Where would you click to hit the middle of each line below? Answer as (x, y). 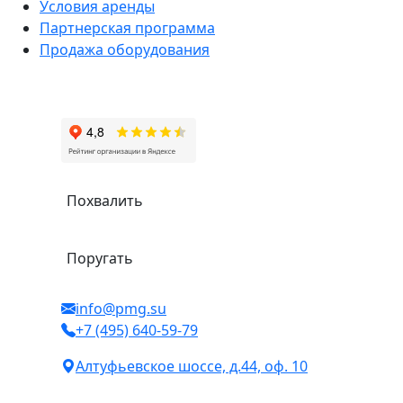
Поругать (100, 258)
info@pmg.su (121, 309)
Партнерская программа (127, 28)
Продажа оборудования (125, 49)
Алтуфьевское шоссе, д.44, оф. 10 (192, 366)
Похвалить (105, 201)
